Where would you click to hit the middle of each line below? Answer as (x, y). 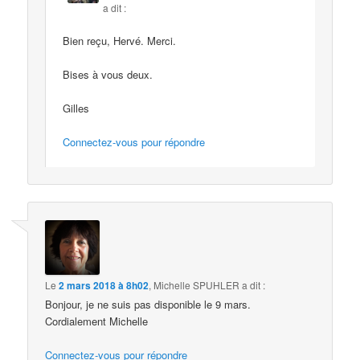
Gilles (76, 108)
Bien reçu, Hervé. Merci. (120, 40)
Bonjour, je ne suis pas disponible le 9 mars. (148, 304)
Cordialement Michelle (97, 321)
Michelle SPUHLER (197, 284)
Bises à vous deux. (108, 74)
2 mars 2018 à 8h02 (104, 285)
